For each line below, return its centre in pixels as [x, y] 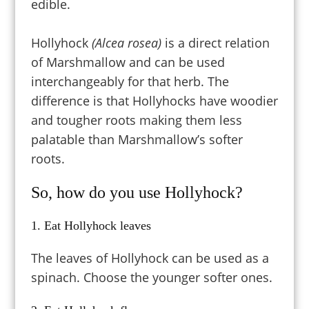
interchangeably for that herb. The [130, 81]
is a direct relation [215, 42]
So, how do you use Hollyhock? [137, 192]
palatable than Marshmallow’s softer [137, 139]
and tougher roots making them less [136, 120]
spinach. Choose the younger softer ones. [151, 277]
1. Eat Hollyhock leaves [91, 225]
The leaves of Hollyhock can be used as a [150, 258]
